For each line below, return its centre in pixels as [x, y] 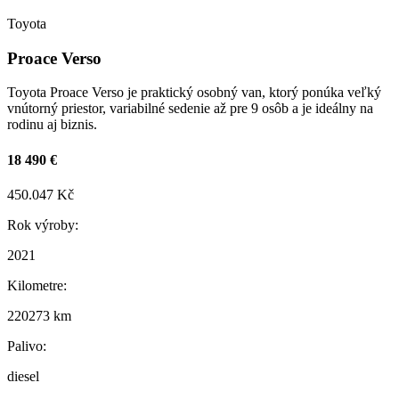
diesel [23, 376]
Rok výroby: [43, 224]
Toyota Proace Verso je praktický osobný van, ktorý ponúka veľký [194, 93]
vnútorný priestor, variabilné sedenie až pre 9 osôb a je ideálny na [190, 109]
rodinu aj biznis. [52, 125]
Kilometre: [37, 285]
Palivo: [27, 346]
